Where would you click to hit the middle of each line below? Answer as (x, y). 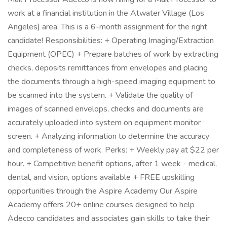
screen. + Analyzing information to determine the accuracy (108, 136)
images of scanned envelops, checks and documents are (106, 109)
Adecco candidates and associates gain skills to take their (109, 218)
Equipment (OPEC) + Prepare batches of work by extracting (113, 54)
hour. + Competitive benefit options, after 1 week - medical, (112, 164)
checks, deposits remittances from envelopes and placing (108, 68)
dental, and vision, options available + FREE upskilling (101, 177)
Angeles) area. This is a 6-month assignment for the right (107, 27)
